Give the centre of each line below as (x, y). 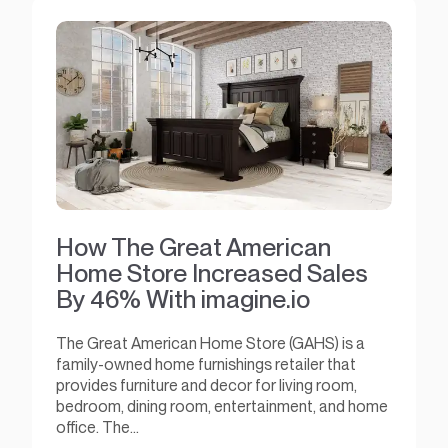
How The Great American (193, 246)
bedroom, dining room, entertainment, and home (222, 407)
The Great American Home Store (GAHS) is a (210, 344)
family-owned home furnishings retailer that (206, 365)
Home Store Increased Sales (212, 272)
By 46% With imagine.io (183, 298)
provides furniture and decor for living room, (206, 386)
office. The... (97, 428)
